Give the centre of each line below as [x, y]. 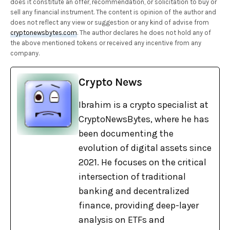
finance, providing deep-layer [139, 206]
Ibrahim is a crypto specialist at [143, 105]
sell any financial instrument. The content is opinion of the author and [113, 12]
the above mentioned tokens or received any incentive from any [106, 43]
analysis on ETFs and [122, 220]
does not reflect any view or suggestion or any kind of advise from [110, 23]
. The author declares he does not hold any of [144, 33]
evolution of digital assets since [145, 148]
